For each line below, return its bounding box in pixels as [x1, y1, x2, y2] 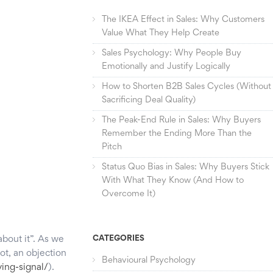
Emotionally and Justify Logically [102, 63, 231, 71]
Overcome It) [102, 190, 156, 199]
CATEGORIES [93, 235, 145, 243]
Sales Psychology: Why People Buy [102, 49, 242, 58]
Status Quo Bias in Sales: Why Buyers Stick [102, 163, 270, 172]
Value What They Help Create [102, 29, 220, 38]
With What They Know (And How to [102, 177, 244, 185]
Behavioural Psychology [102, 257, 196, 265]
